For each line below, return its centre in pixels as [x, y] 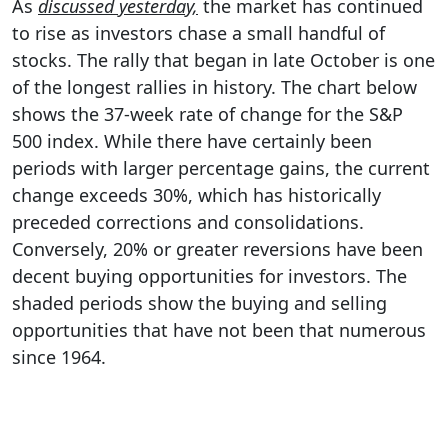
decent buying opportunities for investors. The [209, 275]
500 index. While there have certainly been [192, 140]
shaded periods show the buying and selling [199, 302]
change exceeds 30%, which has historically [196, 194]
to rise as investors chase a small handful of [198, 32]
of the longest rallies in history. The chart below [214, 86]
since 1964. [59, 356]
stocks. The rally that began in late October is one [223, 59]
